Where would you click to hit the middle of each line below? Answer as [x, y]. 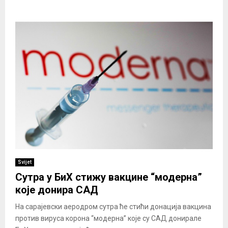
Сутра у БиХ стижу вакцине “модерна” [109, 177]
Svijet [25, 162]
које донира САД [57, 190]
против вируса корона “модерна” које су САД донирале [108, 219]
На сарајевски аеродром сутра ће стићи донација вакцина [113, 207]
